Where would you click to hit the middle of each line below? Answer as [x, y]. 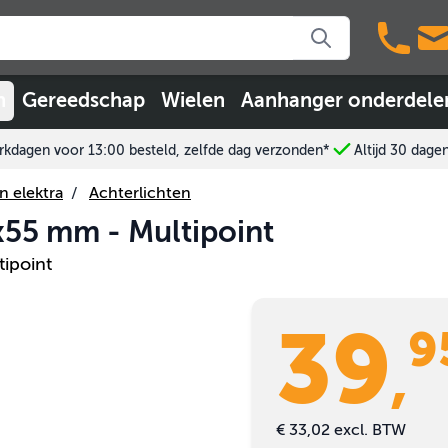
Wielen [193, 101]
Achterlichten [140, 193]
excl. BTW [370, 430]
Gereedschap [83, 101]
